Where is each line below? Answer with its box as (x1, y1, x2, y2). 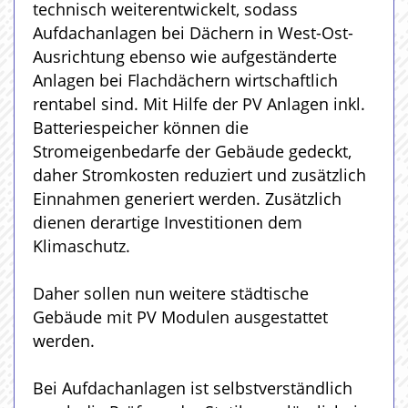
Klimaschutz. (33, 235, 130, 257)
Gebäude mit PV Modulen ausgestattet (33, 306, 328, 328)
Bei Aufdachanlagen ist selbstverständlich (33, 377, 352, 399)
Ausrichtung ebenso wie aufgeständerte (33, 46, 337, 67)
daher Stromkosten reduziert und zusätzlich (33, 164, 366, 186)
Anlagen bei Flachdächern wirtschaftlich (33, 69, 338, 91)
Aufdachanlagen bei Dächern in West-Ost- (33, 22, 353, 44)
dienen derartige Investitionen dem (33, 211, 302, 233)
